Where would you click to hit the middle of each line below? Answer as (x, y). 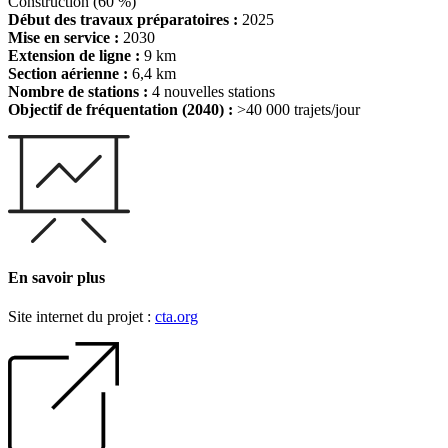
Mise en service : (63, 38)
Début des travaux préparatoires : (123, 20)
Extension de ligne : (74, 56)
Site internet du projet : (81, 316)
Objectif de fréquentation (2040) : (120, 110)
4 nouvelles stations (211, 92)
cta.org (176, 316)
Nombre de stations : (78, 92)
